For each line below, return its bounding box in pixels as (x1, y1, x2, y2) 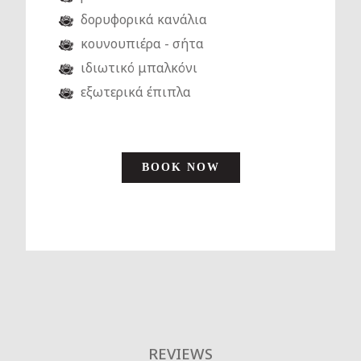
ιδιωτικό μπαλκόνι (81, 59, 197, 77)
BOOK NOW (141, 161, 220, 174)
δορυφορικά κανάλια (81, 10, 207, 29)
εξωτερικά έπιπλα (81, 83, 191, 102)
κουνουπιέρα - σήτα (81, 35, 204, 53)
